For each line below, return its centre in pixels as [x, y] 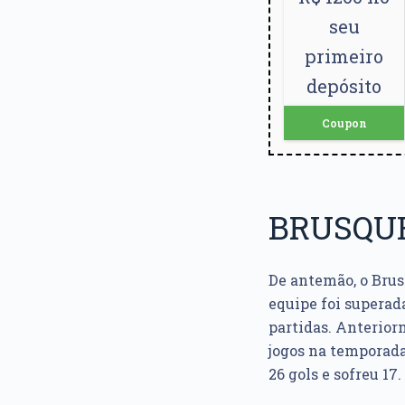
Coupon [344, 123]
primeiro [344, 56]
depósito [344, 86]
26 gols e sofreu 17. [335, 374]
